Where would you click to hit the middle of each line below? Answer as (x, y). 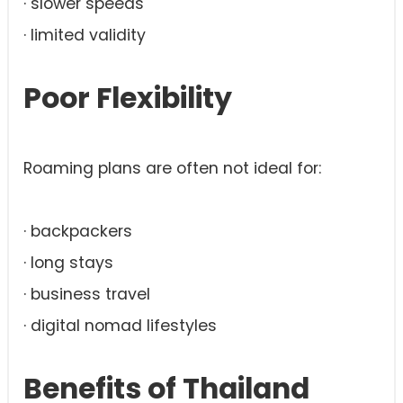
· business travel (87, 295)
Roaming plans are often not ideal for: (172, 169)
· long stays (68, 263)
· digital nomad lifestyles (120, 326)
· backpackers (78, 232)
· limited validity (85, 36)
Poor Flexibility (128, 99)
